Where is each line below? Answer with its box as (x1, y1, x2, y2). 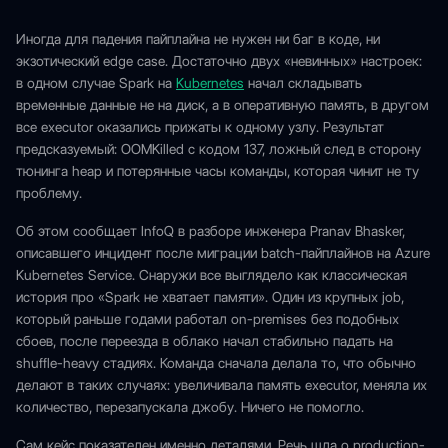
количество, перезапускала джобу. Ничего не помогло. (16, 399, 364, 415)
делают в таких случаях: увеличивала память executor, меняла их (16, 377, 427, 393)
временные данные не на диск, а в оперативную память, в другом (16, 97, 429, 113)
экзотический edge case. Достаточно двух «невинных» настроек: (16, 53, 422, 69)
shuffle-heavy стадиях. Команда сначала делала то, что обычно (16, 355, 416, 371)
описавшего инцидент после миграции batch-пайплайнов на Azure (16, 245, 430, 261)
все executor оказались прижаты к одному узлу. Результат (16, 119, 384, 135)
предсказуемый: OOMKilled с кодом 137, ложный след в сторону (16, 141, 421, 157)
